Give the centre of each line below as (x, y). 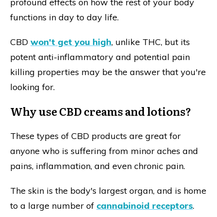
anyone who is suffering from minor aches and (104, 151)
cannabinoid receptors (145, 206)
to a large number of (53, 206)
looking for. (32, 87)
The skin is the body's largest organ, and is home (108, 191)
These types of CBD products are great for (95, 136)
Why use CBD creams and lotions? (101, 111)
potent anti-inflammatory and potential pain (100, 57)
